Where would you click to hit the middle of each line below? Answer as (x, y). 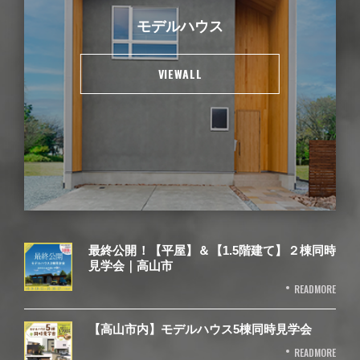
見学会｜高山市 (131, 265)
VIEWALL (180, 73)
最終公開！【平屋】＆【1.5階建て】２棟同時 (212, 250)
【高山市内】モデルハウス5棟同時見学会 (200, 329)
